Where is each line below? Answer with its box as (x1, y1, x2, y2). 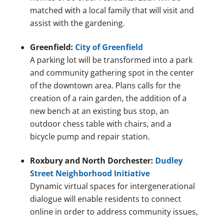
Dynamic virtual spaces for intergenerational (29, 181, 195, 192)
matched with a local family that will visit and (29, 5, 194, 16)
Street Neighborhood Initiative (29, 168, 150, 179)
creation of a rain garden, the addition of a (29, 93, 187, 104)
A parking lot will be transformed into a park (29, 55, 192, 66)
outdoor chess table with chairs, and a (29, 118, 171, 130)
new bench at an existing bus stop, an (29, 106, 169, 117)
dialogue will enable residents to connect (29, 193, 181, 205)
